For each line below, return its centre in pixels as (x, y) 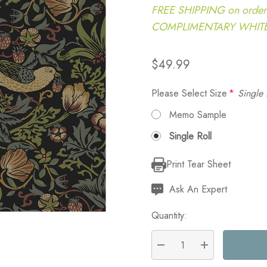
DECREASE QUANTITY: (211, 259)
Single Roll (190, 136)
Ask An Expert (198, 189)
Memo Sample (198, 115)
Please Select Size (189, 93)
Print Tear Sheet (198, 164)
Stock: (164, 187)
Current (166, 173)
